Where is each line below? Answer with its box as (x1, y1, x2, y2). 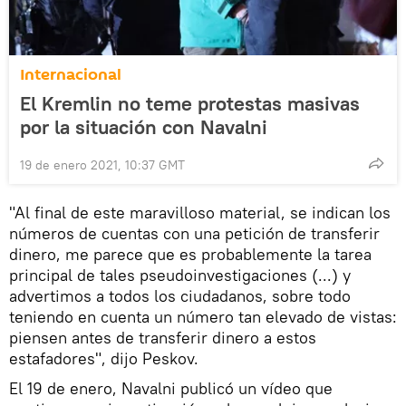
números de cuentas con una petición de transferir (9, 223, 380, 245)
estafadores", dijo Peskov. (9, 348, 198, 370)
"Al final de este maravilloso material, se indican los (9, 202, 391, 224)
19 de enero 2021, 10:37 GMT (20, 157, 185, 174)
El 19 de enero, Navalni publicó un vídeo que (9, 378, 333, 400)
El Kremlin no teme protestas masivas (20, 91, 360, 117)
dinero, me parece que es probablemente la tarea (9, 244, 372, 266)
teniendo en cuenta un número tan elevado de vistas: (9, 306, 397, 328)
